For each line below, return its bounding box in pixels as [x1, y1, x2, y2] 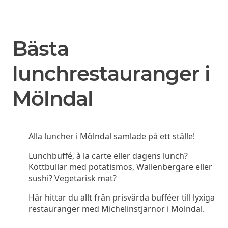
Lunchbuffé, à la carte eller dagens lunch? [28, 150, 188, 161]
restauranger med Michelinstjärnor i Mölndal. [28, 203, 205, 214]
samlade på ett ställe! [111, 130, 195, 142]
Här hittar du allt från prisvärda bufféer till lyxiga [28, 191, 215, 203]
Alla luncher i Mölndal [28, 130, 111, 142]
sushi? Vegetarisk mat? [28, 172, 117, 184]
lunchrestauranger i [12, 61, 210, 86]
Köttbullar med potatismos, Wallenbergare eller [28, 161, 212, 173]
